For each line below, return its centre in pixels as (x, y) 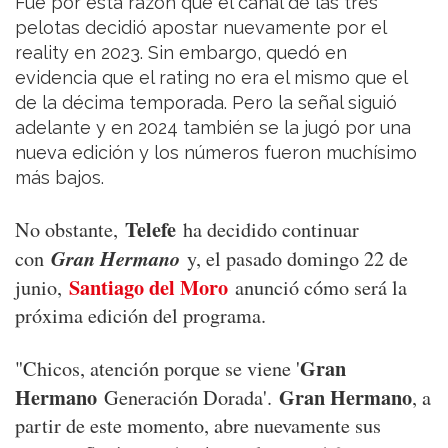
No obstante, (70, 229)
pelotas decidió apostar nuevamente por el (200, 27)
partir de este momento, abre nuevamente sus (198, 425)
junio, (42, 287)
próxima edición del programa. (140, 315)
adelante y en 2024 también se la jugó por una (213, 127)
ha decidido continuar (267, 229)
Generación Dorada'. (188, 397)
